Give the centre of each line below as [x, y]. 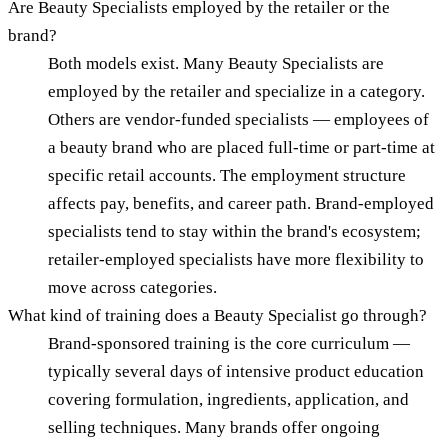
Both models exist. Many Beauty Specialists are [216, 63]
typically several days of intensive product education [236, 371]
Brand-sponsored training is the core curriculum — [229, 343]
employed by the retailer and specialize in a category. [236, 91]
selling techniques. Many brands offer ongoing [214, 427]
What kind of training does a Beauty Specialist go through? [217, 315]
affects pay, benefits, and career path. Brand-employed [241, 203]
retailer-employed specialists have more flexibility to [236, 259]
